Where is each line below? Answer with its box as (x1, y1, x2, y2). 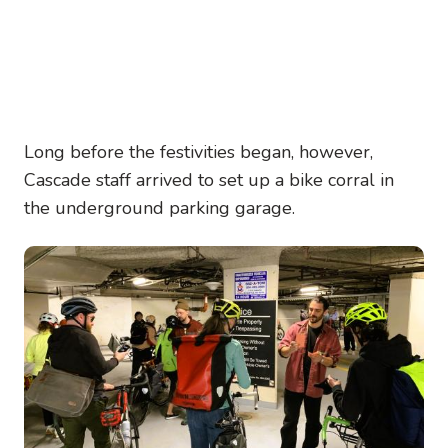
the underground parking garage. (24, 195, 295, 220)
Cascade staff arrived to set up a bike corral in (24, 167, 394, 192)
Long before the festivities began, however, (24, 139, 373, 164)
